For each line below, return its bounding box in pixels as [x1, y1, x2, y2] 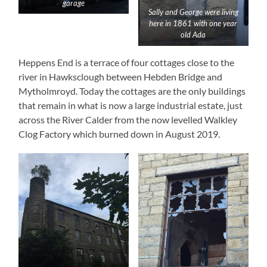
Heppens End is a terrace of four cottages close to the [18, 56, 235, 68]
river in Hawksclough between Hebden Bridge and [18, 70, 223, 82]
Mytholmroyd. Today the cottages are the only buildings [18, 85, 246, 97]
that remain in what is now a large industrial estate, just [18, 99, 243, 111]
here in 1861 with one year [149, 18, 238, 28]
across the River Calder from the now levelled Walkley [18, 113, 238, 125]
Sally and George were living [148, 7, 238, 17]
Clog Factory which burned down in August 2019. [18, 128, 224, 139]
